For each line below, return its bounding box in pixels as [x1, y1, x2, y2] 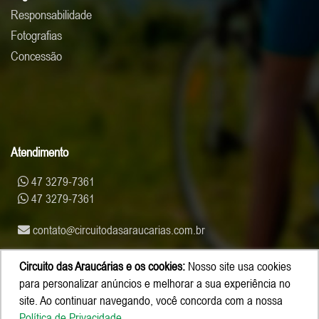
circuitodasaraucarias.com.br [75, 222, 205, 237]
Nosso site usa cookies [185, 259, 291, 273]
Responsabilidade [11, 6, 92, 22]
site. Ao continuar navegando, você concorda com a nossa [19, 293, 283, 308]
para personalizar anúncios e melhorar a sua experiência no [19, 276, 291, 291]
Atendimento [11, 144, 68, 159]
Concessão [11, 48, 62, 63]
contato [30, 222, 66, 237]
